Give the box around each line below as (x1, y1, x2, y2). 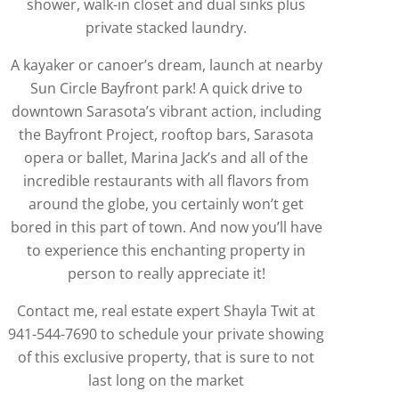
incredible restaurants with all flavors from (23, 170, 310, 191)
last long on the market (88, 370, 245, 390)
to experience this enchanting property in (27, 240, 306, 260)
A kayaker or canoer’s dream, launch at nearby (10, 54, 322, 75)
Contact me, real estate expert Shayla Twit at (17, 300, 316, 321)
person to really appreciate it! (67, 263, 265, 283)
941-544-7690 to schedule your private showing (8, 323, 325, 344)
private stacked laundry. (85, 17, 248, 37)
